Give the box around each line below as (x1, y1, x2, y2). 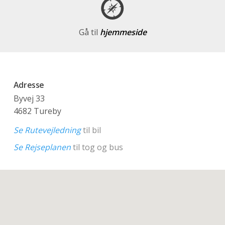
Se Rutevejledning (13, 124, 81, 136)
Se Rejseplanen (13, 142, 71, 153)
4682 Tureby (13, 105, 61, 117)
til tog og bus (70, 142, 123, 153)
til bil (80, 124, 101, 136)
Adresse (13, 79, 45, 91)
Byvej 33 (13, 93, 45, 104)
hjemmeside (99, 27, 147, 38)
